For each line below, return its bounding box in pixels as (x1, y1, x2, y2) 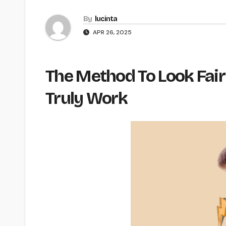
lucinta (94, 15, 118, 24)
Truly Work (45, 88, 128, 109)
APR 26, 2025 (91, 28, 132, 37)
